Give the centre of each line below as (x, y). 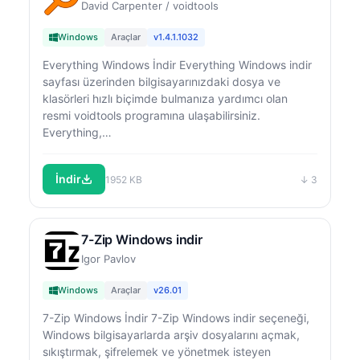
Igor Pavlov (108, 259)
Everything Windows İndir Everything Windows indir (177, 65)
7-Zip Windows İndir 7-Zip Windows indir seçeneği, (176, 318)
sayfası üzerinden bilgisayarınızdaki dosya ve (162, 82)
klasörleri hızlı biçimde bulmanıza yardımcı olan (165, 98)
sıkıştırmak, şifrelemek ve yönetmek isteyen (157, 352)
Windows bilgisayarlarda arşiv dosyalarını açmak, (171, 335)
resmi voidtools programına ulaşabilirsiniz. (151, 115)
